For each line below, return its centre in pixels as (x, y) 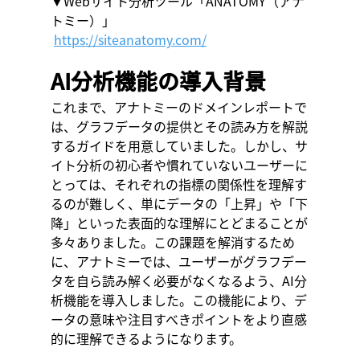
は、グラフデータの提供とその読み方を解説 (179, 126)
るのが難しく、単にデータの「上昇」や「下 (179, 203)
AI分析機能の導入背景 (158, 81)
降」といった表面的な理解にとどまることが (179, 222)
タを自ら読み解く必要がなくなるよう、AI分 (178, 280)
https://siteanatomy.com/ (130, 39)
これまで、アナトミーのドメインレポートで (178, 106)
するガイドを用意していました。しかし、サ (179, 145)
